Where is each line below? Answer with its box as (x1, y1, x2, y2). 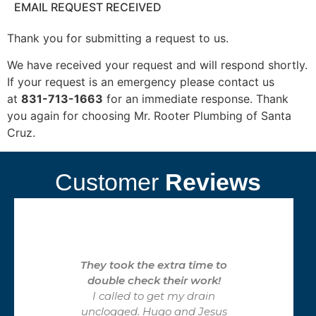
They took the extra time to (80, 257, 227, 272)
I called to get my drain (92, 288, 215, 303)
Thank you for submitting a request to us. (7, 31, 229, 46)
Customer (55, 168, 159, 195)
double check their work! (87, 273, 221, 287)
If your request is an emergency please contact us (7, 75, 274, 90)
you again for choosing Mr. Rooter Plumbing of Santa (7, 109, 291, 123)
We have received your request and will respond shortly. (7, 58, 308, 73)
